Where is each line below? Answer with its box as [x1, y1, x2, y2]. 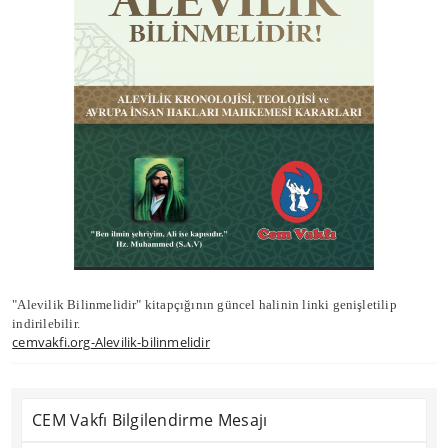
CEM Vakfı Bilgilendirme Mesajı [32, 409, 268, 431]
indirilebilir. [12, 316, 80, 331]
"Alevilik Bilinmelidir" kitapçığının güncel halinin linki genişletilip [12, 297, 397, 312]
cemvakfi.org [12, 333, 91, 351]
